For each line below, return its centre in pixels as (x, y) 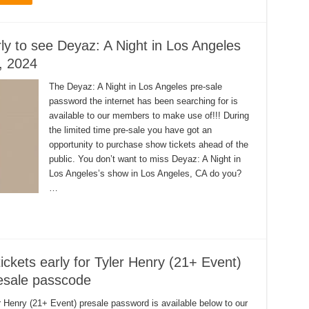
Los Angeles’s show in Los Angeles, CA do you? (145, 173)
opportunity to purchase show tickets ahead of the (148, 144)
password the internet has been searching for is (143, 101)
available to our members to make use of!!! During (149, 116)
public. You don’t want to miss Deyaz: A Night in (144, 159)
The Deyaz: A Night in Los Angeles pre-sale (135, 87)
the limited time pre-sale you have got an (130, 130)
